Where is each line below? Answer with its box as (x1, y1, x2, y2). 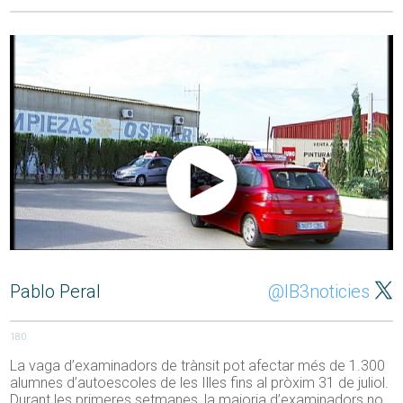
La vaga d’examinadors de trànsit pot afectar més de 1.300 (10, 357, 386, 375)
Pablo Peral (10, 281, 102, 303)
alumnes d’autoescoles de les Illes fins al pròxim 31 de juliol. (10, 374, 390, 392)
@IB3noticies (267, 281, 370, 303)
